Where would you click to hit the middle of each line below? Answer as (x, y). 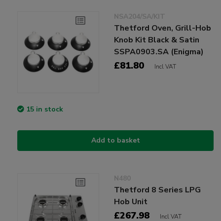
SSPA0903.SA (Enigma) (159, 52)
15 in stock (45, 109)
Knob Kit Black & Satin (157, 40)
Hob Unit (131, 202)
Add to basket (115, 140)
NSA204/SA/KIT (140, 16)
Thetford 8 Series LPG (158, 190)
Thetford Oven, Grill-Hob (163, 28)
